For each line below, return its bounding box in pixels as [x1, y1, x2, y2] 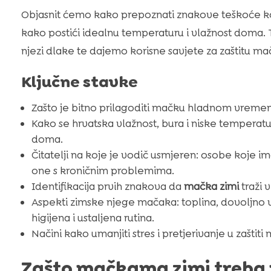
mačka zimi [183, 179, 239, 193]
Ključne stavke [21, 71, 138, 92]
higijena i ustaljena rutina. [31, 211, 154, 224]
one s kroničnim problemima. [31, 163, 174, 177]
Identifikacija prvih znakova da [31, 179, 184, 193]
